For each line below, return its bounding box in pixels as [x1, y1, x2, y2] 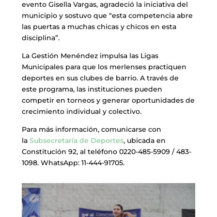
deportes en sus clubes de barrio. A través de [21, 74, 179, 83]
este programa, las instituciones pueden [21, 85, 162, 94]
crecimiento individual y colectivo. [21, 107, 141, 116]
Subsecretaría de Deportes [29, 136, 124, 145]
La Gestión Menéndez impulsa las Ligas [21, 51, 158, 61]
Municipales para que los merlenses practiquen [21, 62, 186, 72]
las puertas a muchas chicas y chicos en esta [21, 22, 176, 31]
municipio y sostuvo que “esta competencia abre [21, 11, 193, 20]
